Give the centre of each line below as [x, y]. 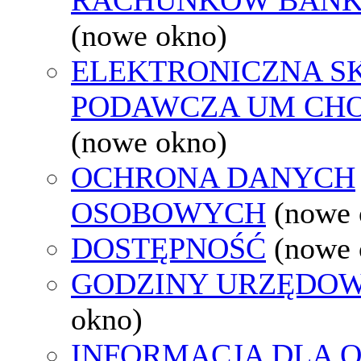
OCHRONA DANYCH [213, 177]
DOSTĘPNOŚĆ [168, 248]
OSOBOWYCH [168, 212]
